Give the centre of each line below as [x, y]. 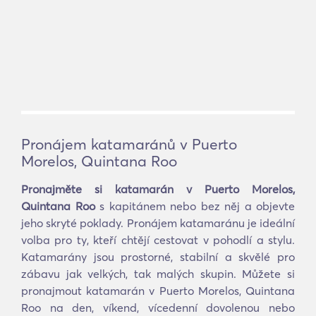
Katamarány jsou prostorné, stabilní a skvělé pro [158, 257]
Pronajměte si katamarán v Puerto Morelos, [158, 189]
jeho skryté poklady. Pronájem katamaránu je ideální [158, 223]
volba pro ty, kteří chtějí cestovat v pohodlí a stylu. [158, 240]
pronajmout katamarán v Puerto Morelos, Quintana [158, 291]
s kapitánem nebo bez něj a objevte [195, 206]
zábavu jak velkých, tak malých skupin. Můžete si [158, 274]
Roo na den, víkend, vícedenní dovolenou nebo [158, 308]
